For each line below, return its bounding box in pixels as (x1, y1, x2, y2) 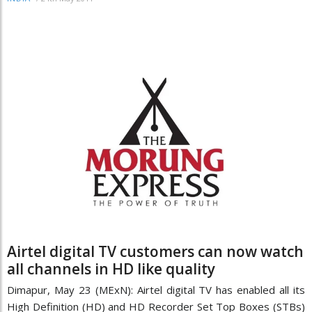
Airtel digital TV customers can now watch (7, 241, 304, 261)
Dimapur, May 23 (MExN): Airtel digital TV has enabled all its (7, 282, 305, 297)
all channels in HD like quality (7, 258, 215, 279)
